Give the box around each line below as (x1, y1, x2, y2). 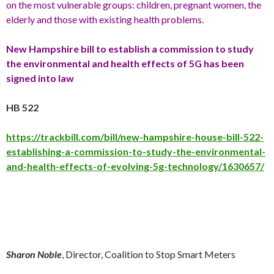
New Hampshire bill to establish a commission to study (6, 42, 254, 54)
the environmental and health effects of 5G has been (6, 57, 244, 69)
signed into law (6, 72, 74, 84)
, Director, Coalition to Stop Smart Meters (62, 248, 235, 260)
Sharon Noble (6, 248, 62, 260)
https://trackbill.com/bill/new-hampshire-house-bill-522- (6, 130, 264, 143)
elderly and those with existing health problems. (6, 13, 204, 25)
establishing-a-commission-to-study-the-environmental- (6, 145, 265, 157)
